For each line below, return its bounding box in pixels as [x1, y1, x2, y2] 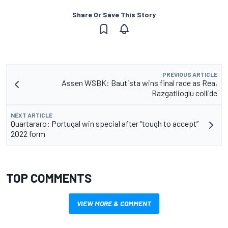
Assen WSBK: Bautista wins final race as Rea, [62, 78, 217, 88]
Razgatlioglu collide [152, 88, 217, 98]
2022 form [11, 129, 45, 139]
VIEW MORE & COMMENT [77, 199, 151, 208]
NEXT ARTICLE [11, 111, 52, 119]
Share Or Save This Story [72, 10, 156, 19]
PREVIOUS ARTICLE [162, 71, 217, 78]
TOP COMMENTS [6, 170, 92, 186]
